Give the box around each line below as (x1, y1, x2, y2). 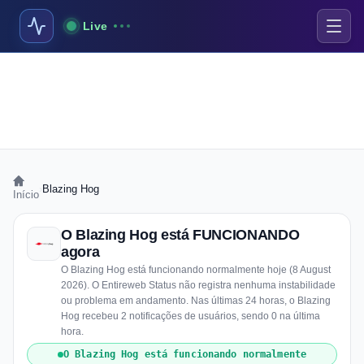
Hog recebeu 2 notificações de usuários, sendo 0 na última (61, 310, 320, 322)
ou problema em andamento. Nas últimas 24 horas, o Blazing (61, 295, 331, 306)
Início (13, 188, 39, 201)
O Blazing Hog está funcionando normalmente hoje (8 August (61, 264, 331, 275)
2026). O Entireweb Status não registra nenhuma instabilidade (61, 279, 336, 291)
